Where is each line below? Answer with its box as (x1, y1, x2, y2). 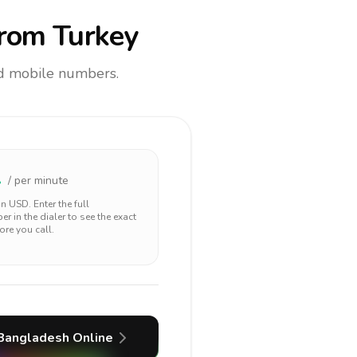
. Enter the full (29, 198, 89, 210)
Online (69, 329, 113, 347)
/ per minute (8, 173, 69, 188)
